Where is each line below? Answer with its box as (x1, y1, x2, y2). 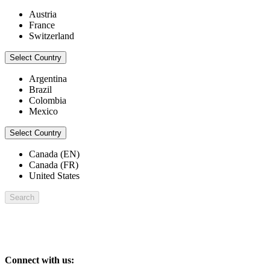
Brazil (29, 84, 52, 95)
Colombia (29, 95, 66, 106)
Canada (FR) (29, 160, 78, 171)
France (29, 20, 55, 31)
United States (29, 171, 80, 181)
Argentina (29, 74, 67, 84)
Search (10, 193, 34, 202)
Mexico (29, 106, 58, 117)
